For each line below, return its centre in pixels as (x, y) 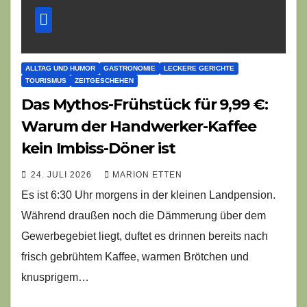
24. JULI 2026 (63, 175)
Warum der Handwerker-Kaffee (139, 126)
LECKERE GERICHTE (199, 68)
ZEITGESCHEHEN (104, 81)
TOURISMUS (46, 81)
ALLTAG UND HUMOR (60, 68)
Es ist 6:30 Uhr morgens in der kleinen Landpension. (148, 195)
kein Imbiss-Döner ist (98, 148)
